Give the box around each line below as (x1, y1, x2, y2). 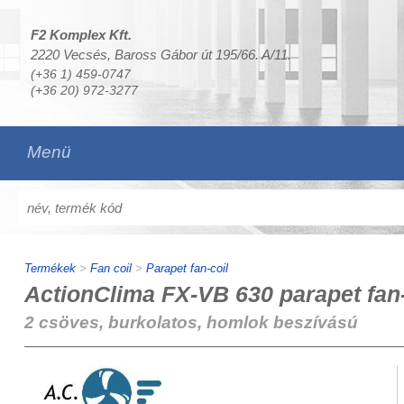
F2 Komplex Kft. (30, 27, 132, 42)
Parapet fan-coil (145, 262, 228, 275)
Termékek (23, 262, 76, 275)
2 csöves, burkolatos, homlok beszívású (23, 313, 358, 332)
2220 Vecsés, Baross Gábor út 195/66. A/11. (30, 47, 291, 62)
